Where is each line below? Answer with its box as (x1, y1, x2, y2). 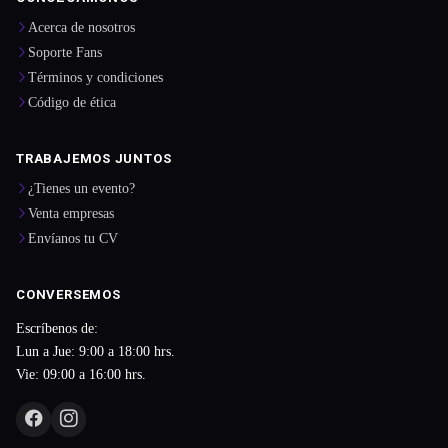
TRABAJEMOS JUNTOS (16, 151, 172, 167)
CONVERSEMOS (16, 287, 121, 303)
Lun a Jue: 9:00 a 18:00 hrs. (16, 342, 175, 359)
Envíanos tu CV (28, 230, 118, 247)
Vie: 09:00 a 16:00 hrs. (16, 365, 146, 382)
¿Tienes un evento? (28, 180, 135, 197)
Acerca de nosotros (28, 19, 135, 36)
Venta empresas (28, 205, 114, 222)
